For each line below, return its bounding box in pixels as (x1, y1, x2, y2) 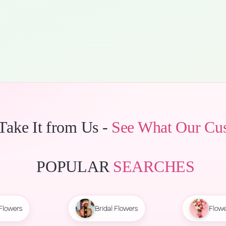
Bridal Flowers (95, 204, 138, 212)
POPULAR (36, 157, 113, 176)
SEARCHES (113, 157, 195, 176)
